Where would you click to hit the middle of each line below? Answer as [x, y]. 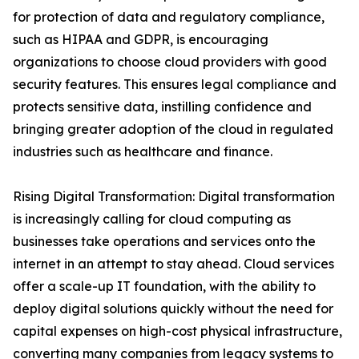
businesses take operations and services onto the [164, 242]
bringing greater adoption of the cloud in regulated [173, 129]
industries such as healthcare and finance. [143, 152]
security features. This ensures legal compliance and [175, 85]
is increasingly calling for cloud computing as [152, 219]
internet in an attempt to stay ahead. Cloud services [173, 264]
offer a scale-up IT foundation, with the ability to [164, 286]
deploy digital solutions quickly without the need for [173, 309]
